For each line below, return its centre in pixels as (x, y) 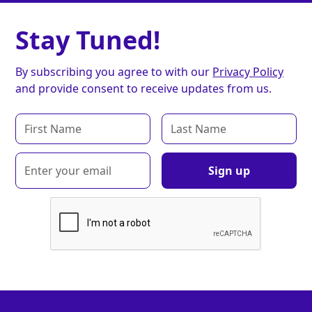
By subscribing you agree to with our (114, 72)
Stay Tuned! (88, 40)
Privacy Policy (248, 72)
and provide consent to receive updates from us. (144, 89)
